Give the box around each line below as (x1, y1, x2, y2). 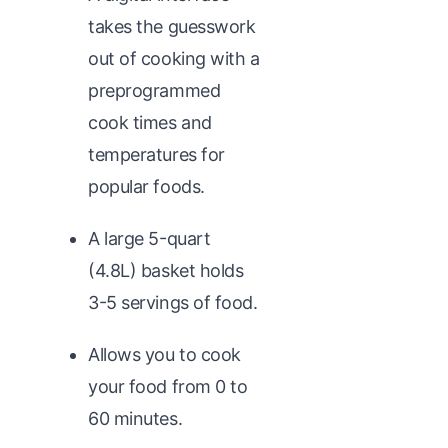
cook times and (88, 111, 212, 133)
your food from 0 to (88, 375, 248, 397)
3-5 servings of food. (88, 291, 258, 313)
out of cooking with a (88, 47, 260, 69)
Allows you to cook (88, 343, 241, 365)
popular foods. (88, 175, 205, 197)
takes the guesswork (88, 15, 256, 37)
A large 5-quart (88, 227, 211, 249)
